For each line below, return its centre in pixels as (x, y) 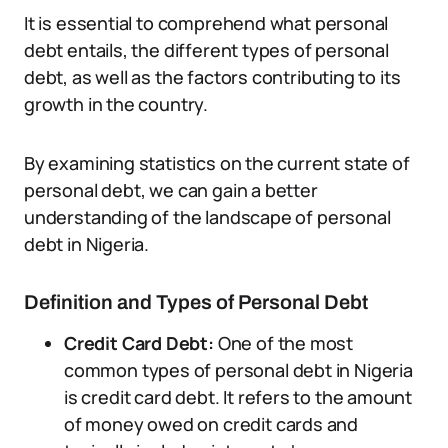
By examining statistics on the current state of (217, 163)
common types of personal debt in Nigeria (238, 370)
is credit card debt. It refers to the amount (238, 397)
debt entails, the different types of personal (206, 50)
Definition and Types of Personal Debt (196, 302)
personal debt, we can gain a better (171, 190)
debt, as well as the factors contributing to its (212, 77)
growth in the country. (116, 104)
